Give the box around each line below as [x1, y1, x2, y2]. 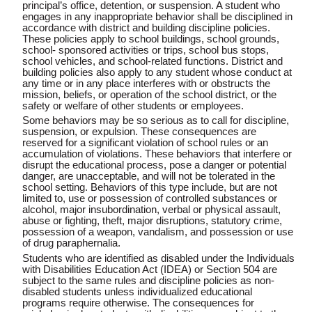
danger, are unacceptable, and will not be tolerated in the [22, 171, 275, 182]
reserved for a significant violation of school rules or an [22, 137, 268, 149]
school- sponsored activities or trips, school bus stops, [22, 45, 269, 56]
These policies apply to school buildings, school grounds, [22, 33, 279, 45]
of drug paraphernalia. [22, 237, 120, 249]
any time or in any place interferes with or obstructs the [22, 78, 270, 90]
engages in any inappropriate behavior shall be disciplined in [22, 11, 292, 23]
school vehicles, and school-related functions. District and [22, 56, 283, 68]
